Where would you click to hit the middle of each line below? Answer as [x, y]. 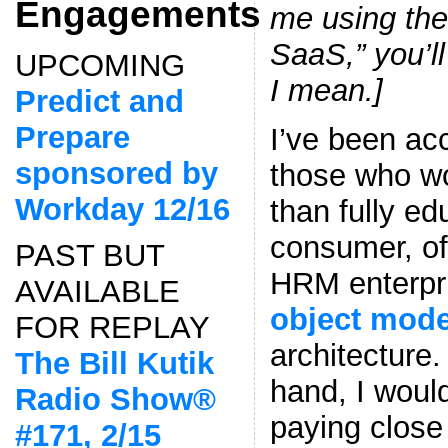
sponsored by [116, 173]
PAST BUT [89, 255]
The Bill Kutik [114, 363]
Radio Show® [115, 399]
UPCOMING [99, 65]
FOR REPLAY [112, 327]
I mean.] [326, 90]
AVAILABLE [97, 291]
